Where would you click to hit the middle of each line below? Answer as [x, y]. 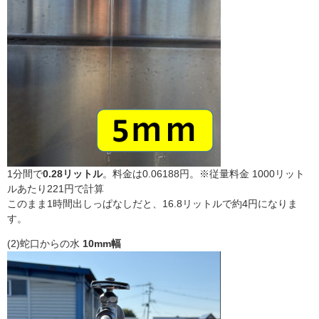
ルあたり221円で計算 [56, 188]
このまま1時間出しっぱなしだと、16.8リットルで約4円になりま [152, 203]
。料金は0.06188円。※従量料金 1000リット [204, 173]
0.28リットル [73, 173]
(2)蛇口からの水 [45, 243]
